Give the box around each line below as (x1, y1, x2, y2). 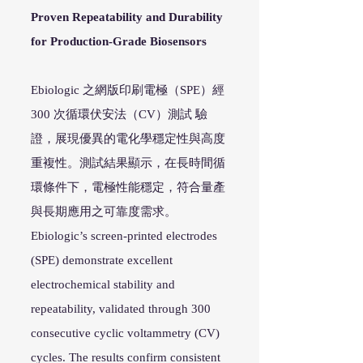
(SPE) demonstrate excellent (31, 254, 173, 267)
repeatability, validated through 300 (31, 302, 211, 315)
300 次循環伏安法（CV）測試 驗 (31, 108, 207, 121)
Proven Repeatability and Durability (31, 11, 223, 23)
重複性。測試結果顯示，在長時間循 (31, 156, 225, 169)
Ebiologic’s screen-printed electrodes (31, 229, 217, 242)
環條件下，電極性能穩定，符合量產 (31, 181, 225, 194)
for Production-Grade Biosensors (31, 35, 207, 48)
